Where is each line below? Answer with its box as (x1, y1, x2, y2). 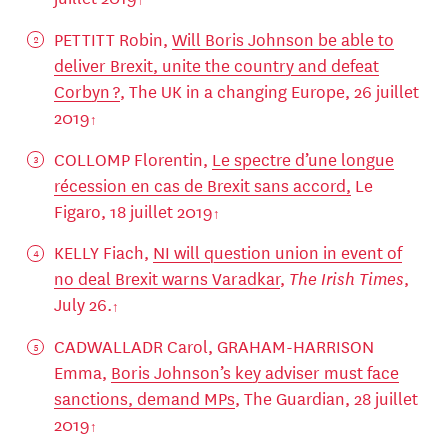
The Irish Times (288, 265, 404, 292)
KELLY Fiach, (53, 239, 153, 265)
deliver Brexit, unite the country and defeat (53, 51, 379, 77)
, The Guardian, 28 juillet (234, 385, 418, 411)
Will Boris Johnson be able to (171, 25, 394, 51)
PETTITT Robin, (53, 25, 172, 51)
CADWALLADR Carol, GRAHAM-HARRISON (53, 333, 374, 359)
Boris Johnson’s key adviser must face (110, 359, 399, 385)
